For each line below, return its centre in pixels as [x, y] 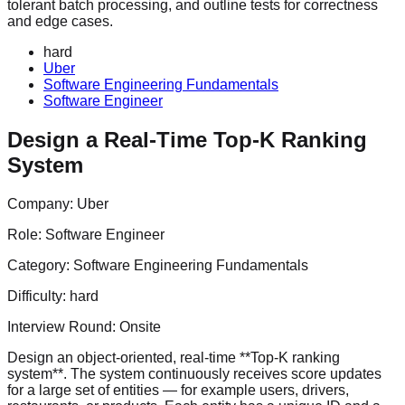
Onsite [140, 326]
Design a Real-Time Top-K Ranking [187, 139]
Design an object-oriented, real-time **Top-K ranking [174, 357]
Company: [42, 203]
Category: [40, 265]
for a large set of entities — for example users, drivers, [178, 390]
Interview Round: [63, 326]
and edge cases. [60, 21]
